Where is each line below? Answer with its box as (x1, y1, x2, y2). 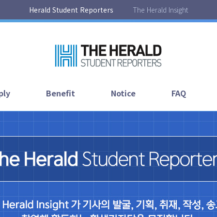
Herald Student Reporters (29, 4, 113, 15)
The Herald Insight (133, 4, 188, 15)
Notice (110, 87, 136, 99)
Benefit (46, 87, 75, 99)
